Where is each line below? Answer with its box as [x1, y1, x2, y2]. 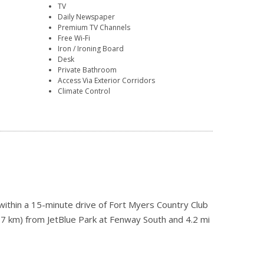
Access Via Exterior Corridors [58, 75, 156, 86]
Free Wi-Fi [58, 33, 91, 44]
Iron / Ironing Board [58, 44, 124, 54]
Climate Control [58, 86, 111, 97]
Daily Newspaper [58, 12, 115, 22]
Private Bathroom [58, 65, 117, 75]
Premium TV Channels [58, 22, 131, 33]
